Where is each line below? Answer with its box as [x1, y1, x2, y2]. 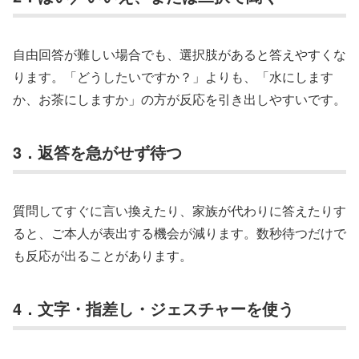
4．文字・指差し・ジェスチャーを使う [13, 296, 294, 320]
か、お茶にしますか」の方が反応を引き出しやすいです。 [13, 89, 346, 108]
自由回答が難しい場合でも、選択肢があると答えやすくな [13, 44, 346, 63]
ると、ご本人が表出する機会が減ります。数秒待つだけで [13, 224, 346, 243]
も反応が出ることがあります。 [13, 246, 192, 265]
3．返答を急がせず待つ [13, 139, 182, 163]
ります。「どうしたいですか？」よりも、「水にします [13, 67, 333, 86]
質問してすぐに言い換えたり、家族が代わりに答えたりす [13, 201, 346, 220]
